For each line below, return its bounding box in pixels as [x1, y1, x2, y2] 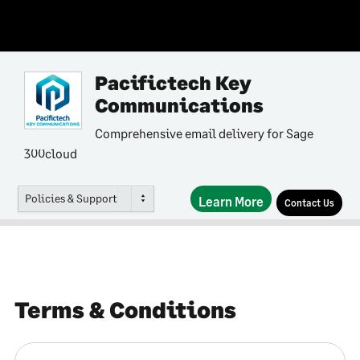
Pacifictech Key [95, 71, 252, 94]
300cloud [24, 145, 77, 161]
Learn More [198, 194, 264, 209]
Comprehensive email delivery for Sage [95, 125, 313, 141]
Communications [95, 93, 264, 117]
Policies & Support [25, 191, 117, 205]
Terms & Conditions [14, 296, 236, 323]
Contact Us [284, 197, 334, 209]
